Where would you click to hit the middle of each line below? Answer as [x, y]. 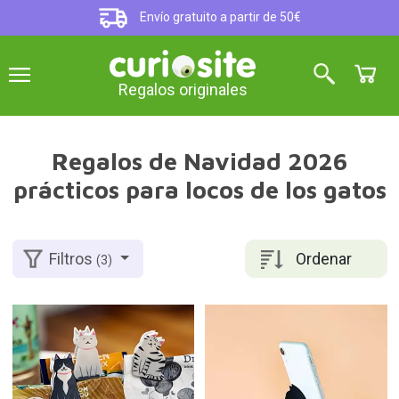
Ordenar [324, 258]
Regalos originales [183, 90]
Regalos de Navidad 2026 [199, 161]
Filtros [73, 259]
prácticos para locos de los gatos [199, 190]
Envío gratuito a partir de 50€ [220, 17]
